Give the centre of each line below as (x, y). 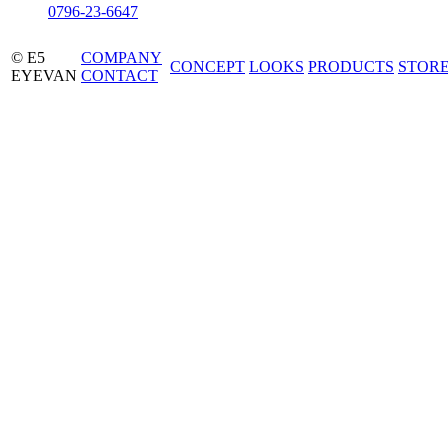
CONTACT (119, 76)
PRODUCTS (351, 67)
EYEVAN (44, 76)
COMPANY (121, 58)
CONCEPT (207, 67)
